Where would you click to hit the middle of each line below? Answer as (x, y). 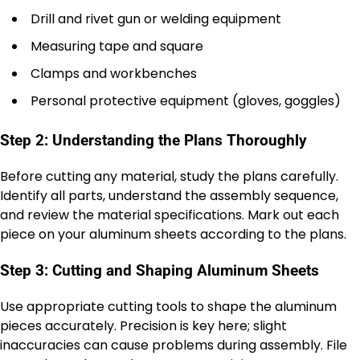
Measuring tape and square (117, 46)
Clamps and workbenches (114, 73)
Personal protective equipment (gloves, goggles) (186, 100)
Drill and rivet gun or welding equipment (156, 18)
